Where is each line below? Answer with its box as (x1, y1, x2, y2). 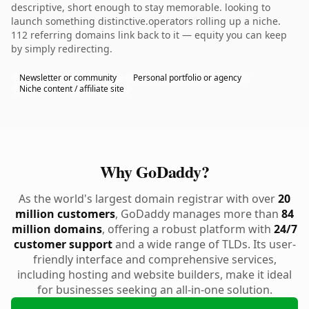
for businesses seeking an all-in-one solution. (37, 282, 272, 297)
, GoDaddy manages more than (115, 206, 281, 221)
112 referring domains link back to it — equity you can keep (11, 28, 287, 41)
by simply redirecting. (11, 42, 112, 55)
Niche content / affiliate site (19, 83, 124, 94)
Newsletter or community (19, 72, 117, 83)
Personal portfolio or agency (133, 72, 241, 83)
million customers (15, 206, 115, 221)
